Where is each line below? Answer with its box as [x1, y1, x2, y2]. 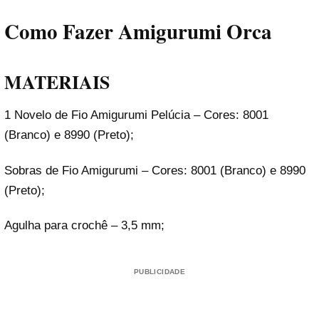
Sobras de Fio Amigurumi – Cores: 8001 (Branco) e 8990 [4, 163, 305, 177]
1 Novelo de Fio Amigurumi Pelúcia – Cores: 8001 [4, 108, 268, 122]
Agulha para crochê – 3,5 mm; [4, 218, 164, 232]
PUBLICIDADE [133, 267, 186, 276]
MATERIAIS [4, 68, 110, 96]
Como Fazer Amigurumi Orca [4, 16, 272, 46]
